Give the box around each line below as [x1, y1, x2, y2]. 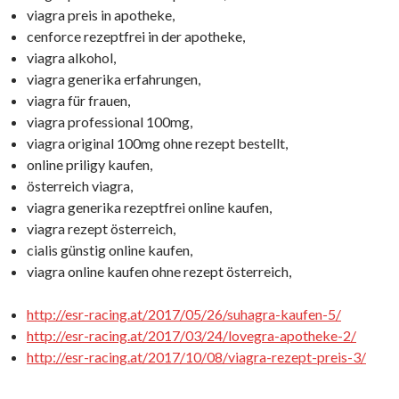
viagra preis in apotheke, [27, 6, 175, 23]
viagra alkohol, [27, 49, 116, 66]
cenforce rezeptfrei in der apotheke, [27, 28, 245, 45]
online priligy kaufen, [27, 156, 152, 173]
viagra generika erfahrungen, [27, 70, 200, 87]
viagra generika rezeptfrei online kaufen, [27, 199, 272, 216]
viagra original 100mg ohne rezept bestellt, [27, 134, 288, 151]
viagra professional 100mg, [27, 113, 192, 130]
